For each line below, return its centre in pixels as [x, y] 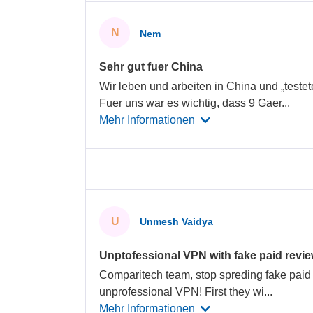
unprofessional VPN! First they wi [182, 291]
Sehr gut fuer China [151, 67]
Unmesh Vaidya [177, 222]
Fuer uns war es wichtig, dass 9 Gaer [191, 103]
